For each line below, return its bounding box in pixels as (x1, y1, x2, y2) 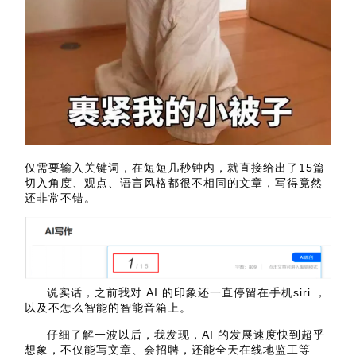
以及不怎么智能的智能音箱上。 (25, 301, 192, 315)
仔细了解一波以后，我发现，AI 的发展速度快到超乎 (47, 327, 326, 341)
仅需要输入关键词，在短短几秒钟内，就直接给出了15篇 (25, 161, 326, 174)
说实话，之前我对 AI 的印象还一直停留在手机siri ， (47, 286, 327, 300)
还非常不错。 (25, 191, 97, 204)
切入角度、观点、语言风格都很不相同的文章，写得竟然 (25, 176, 323, 189)
